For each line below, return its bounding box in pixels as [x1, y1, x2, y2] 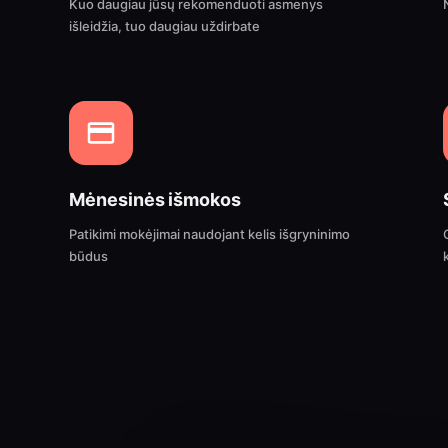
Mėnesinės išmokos [69, 189, 241, 210]
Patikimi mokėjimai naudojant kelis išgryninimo [69, 226, 351, 242]
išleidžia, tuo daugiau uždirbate [69, 18, 261, 34]
